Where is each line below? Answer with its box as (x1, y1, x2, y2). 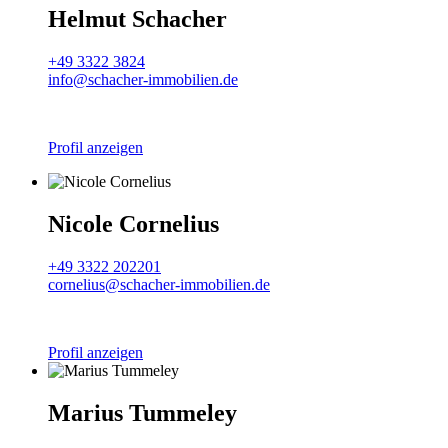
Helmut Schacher (48, 6, 227, 33)
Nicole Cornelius (48, 211, 219, 238)
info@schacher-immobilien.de (48, 71, 238, 89)
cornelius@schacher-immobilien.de (48, 276, 270, 294)
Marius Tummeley (48, 400, 237, 427)
